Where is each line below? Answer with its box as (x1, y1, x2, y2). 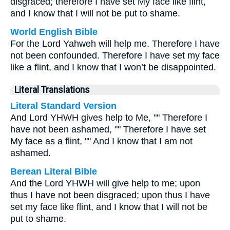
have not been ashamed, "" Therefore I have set (10, 124, 206, 135)
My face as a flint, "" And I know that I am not (10, 136, 193, 146)
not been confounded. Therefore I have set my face (10, 50, 220, 61)
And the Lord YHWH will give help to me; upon (10, 178, 200, 188)
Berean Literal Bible (10, 166, 97, 177)
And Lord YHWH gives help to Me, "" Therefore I (10, 112, 207, 123)
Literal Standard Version (10, 101, 117, 111)
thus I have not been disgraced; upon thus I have (10, 190, 210, 200)
